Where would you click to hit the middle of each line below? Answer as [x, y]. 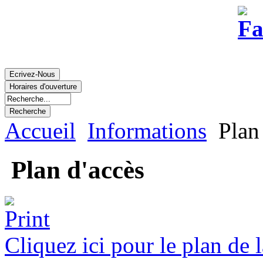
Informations [147, 131]
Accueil [40, 131]
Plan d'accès [75, 170]
